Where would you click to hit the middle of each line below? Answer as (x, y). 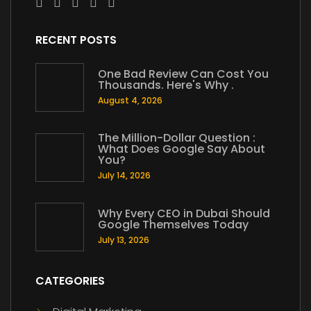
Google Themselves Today (173, 224)
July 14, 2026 (124, 176)
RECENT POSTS (76, 40)
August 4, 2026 (130, 100)
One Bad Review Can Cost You (183, 74)
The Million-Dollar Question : (177, 138)
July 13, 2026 (124, 239)
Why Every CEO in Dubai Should (184, 213)
